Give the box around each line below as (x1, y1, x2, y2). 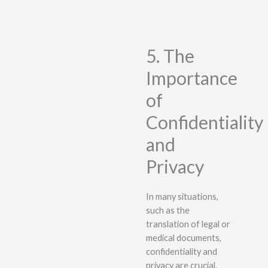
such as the (146, 205, 190, 215)
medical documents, (146, 232, 221, 243)
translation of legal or (146, 218, 230, 229)
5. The (146, 44, 194, 66)
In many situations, (146, 191, 218, 202)
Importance (146, 66, 237, 89)
